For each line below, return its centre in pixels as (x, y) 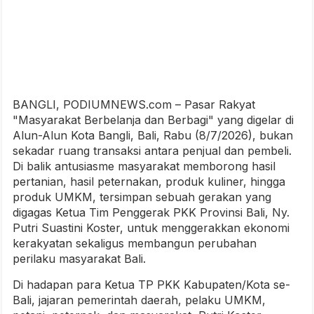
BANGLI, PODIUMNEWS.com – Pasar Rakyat (134, 105)
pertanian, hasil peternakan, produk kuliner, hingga (149, 182)
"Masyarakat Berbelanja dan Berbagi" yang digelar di (153, 120)
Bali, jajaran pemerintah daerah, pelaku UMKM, (139, 300)
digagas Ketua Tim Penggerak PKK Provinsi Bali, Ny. (151, 213)
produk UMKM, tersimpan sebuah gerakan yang (142, 197)
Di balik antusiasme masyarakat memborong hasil (144, 166)
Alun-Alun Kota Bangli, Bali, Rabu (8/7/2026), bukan (153, 136)
